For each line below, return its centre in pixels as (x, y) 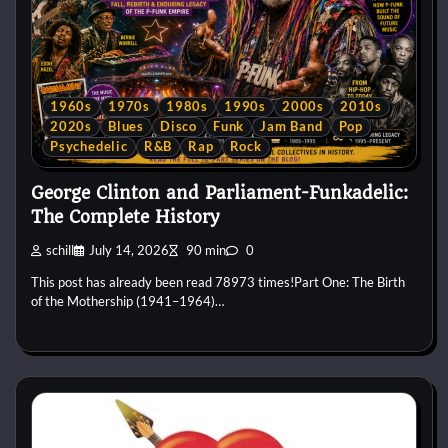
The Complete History (125, 217)
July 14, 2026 (129, 251)
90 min (204, 251)
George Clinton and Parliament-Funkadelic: (219, 193)
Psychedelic (89, 146)
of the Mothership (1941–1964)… (127, 301)
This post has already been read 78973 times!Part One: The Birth (218, 282)
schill (60, 251)
